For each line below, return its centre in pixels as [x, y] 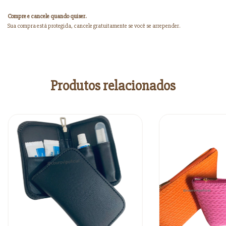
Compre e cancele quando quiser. [47, 16]
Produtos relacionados [113, 86]
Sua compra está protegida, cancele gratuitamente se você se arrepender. [94, 26]
